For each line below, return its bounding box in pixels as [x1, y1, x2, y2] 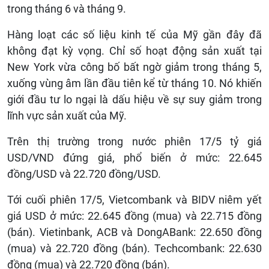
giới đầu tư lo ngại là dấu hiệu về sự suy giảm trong [7, 93, 262, 106]
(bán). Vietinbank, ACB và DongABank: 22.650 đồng [7, 226, 262, 239]
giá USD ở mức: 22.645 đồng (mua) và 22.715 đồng [7, 210, 262, 223]
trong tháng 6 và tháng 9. [7, 2, 126, 16]
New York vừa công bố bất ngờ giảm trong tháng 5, [7, 61, 262, 74]
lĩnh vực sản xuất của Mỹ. [7, 109, 127, 122]
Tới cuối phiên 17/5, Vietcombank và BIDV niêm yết [7, 193, 262, 207]
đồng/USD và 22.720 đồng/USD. [7, 168, 161, 181]
